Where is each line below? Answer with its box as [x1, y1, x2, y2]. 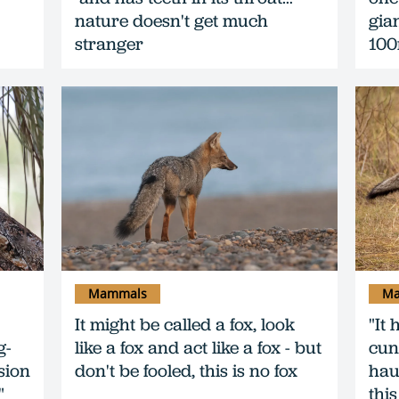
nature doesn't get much [75, 9, 268, 33]
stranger [75, 32, 143, 56]
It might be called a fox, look [75, 313, 295, 336]
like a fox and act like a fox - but [75, 336, 322, 359]
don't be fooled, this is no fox [75, 359, 297, 382]
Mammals [88, 285, 147, 302]
